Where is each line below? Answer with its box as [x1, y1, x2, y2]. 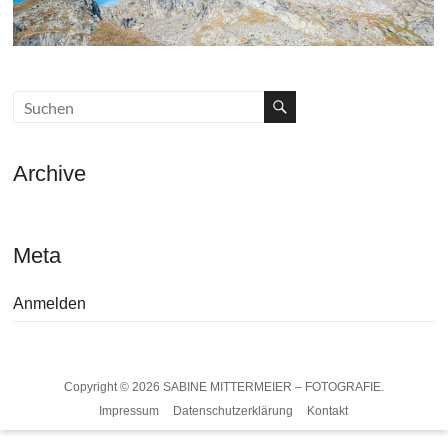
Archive [13, 161, 87, 187]
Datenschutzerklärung [173, 404, 294, 419]
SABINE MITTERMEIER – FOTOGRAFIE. [162, 380, 384, 395]
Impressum [99, 404, 160, 419]
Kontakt [307, 404, 349, 419]
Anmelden [13, 295, 87, 313]
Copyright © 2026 [63, 380, 163, 395]
